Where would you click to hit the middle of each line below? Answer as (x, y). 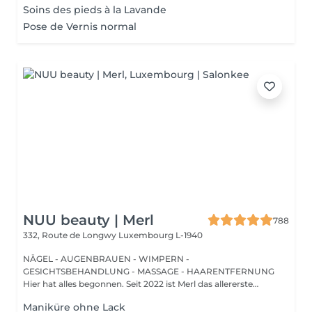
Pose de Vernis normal (80, 26)
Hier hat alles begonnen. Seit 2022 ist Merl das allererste (138, 284)
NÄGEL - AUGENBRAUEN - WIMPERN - (106, 259)
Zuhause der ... (53, 296)
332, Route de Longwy (71, 235)
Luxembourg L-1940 (161, 235)
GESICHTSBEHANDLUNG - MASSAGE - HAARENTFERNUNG (149, 271)
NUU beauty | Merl (88, 220)
